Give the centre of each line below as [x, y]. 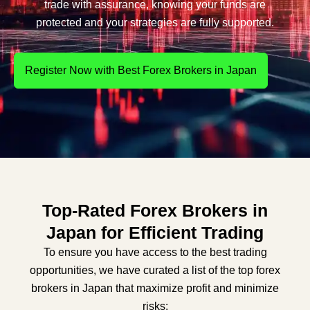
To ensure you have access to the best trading [155, 252]
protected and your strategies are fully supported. [155, 22]
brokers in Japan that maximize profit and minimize [155, 288]
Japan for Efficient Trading [155, 232]
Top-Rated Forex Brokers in [155, 210]
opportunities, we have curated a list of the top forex [155, 270]
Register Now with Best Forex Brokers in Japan [141, 70]
